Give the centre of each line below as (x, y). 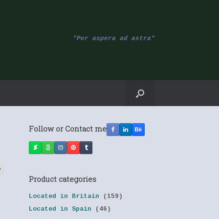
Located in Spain (60, 209)
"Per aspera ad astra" (113, 38)
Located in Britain (64, 196)
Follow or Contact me (68, 129)
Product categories (63, 179)
